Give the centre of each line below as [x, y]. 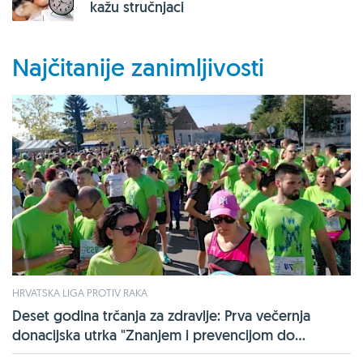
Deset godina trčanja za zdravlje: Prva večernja [161, 315]
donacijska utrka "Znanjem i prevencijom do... [159, 335]
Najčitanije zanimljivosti [138, 67]
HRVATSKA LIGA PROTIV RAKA [80, 292]
